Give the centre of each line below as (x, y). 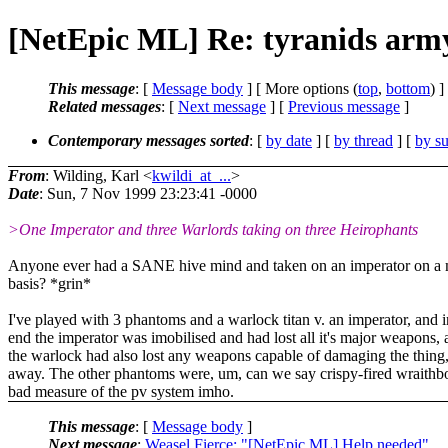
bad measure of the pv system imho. (121, 391)
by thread (363, 140)
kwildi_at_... (191, 175)
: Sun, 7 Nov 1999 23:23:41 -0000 (148, 193)
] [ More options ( (300, 88)
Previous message (344, 106)
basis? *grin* (49, 283)
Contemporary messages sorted (148, 140)
